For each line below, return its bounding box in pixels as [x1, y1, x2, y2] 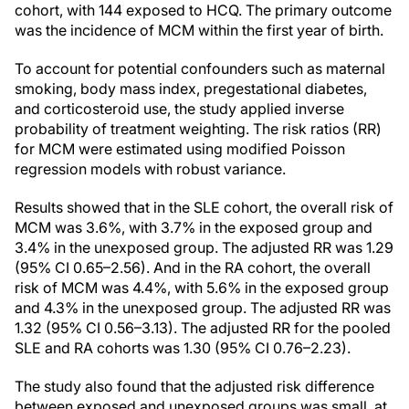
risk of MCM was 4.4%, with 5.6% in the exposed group [15, 278, 389, 297]
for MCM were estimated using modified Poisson [15, 140, 345, 158]
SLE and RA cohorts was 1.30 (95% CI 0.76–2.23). [15, 339, 351, 357]
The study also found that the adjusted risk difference [15, 377, 374, 395]
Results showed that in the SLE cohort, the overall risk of [15, 198, 393, 216]
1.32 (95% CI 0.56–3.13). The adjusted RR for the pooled [15, 319, 391, 337]
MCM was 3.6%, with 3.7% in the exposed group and [15, 218, 372, 236]
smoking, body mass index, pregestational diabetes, [15, 79, 367, 98]
